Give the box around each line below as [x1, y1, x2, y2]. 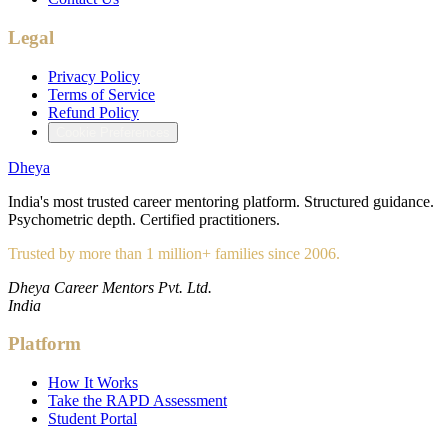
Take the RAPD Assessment [48, 392, 227, 409]
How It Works [48, 374, 138, 391]
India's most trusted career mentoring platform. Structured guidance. [8, 192, 434, 210]
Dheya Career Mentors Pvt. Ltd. [8, 278, 212, 296]
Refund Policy [48, 103, 139, 121]
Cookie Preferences [56, 124, 170, 140]
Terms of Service [48, 85, 155, 103]
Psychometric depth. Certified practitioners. [8, 210, 280, 228]
